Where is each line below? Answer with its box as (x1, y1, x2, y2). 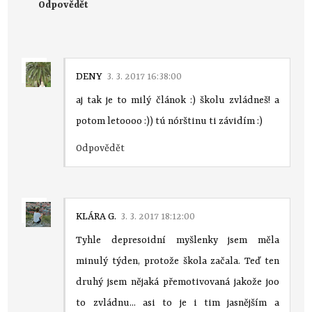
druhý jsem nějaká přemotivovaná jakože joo (76, 276, 279, 288)
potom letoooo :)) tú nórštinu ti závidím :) (76, 115, 263, 127)
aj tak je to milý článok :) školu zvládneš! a (76, 94, 279, 106)
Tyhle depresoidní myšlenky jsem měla (76, 234, 279, 246)
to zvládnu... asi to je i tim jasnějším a (76, 297, 279, 309)
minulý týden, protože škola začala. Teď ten (76, 255, 279, 267)
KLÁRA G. (76, 210, 117, 222)
